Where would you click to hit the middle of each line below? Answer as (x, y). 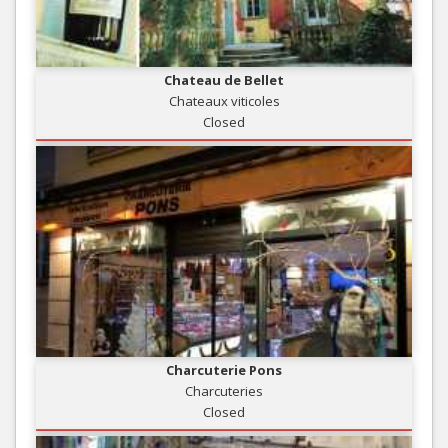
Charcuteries (224, 391)
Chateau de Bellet (224, 80)
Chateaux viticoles (224, 101)
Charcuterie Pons (224, 370)
